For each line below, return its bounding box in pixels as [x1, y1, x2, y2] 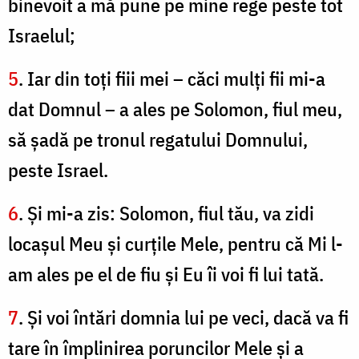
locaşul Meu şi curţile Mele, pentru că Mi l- [8, 231, 343, 257]
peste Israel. [8, 157, 108, 184]
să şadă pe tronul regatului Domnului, [8, 127, 308, 153]
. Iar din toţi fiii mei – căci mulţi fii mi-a [18, 66, 325, 92]
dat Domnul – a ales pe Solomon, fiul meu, [8, 96, 342, 123]
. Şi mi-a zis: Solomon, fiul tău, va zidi [18, 200, 314, 227]
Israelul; [8, 22, 75, 49]
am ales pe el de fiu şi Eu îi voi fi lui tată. [8, 261, 324, 288]
